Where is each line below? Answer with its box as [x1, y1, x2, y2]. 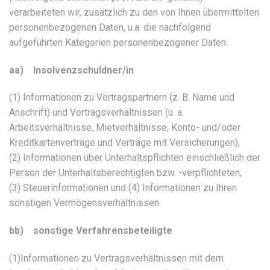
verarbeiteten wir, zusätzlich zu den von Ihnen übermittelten [9, 6, 259, 18]
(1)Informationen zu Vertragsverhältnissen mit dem [9, 252, 224, 264]
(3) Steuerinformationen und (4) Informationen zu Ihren [9, 182, 237, 194]
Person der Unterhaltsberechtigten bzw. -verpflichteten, [9, 167, 242, 179]
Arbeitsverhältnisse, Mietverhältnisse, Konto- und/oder [9, 122, 240, 134]
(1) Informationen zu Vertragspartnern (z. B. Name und [9, 92, 234, 104]
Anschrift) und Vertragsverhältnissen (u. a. [9, 107, 184, 119]
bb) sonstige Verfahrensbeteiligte [9, 225, 172, 237]
